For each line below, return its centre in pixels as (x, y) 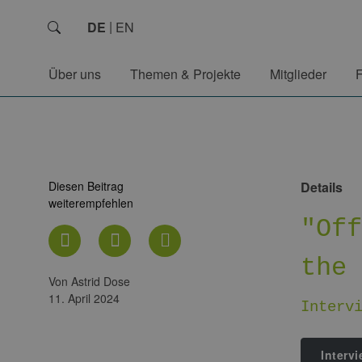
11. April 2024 (84, 298)
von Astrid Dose (93, 281)
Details (322, 187)
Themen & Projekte (185, 74)
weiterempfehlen (91, 203)
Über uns (75, 74)
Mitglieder (298, 74)
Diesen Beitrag (86, 186)
